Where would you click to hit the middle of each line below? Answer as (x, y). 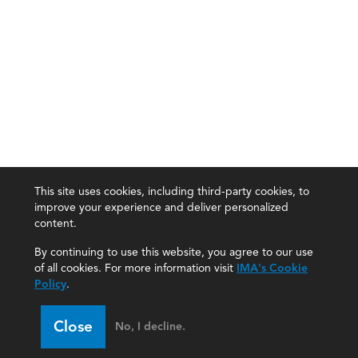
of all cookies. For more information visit (135, 268)
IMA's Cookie (272, 268)
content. (56, 223)
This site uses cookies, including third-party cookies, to (172, 191)
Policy (50, 284)
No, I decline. (150, 326)
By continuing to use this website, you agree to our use (174, 252)
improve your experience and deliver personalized (161, 207)
